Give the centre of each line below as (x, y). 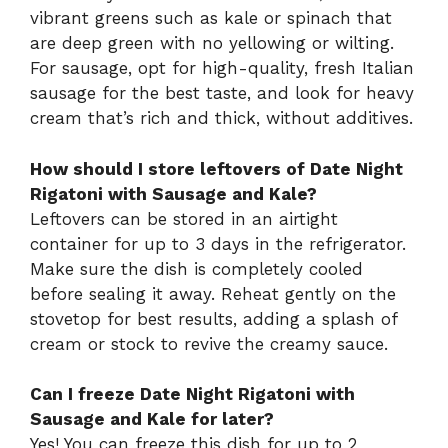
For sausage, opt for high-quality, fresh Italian (222, 68)
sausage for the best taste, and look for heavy (222, 93)
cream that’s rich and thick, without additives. (221, 118)
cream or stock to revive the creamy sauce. (209, 343)
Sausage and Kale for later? (152, 419)
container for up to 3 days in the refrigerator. (218, 243)
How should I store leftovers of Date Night (216, 168)
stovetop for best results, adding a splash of (213, 318)
